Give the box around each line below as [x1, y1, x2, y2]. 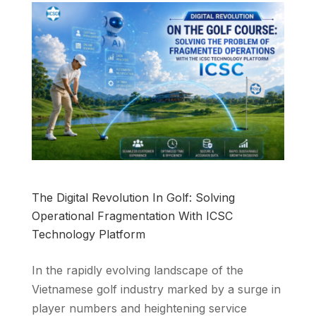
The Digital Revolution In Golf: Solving [31, 190, 235, 205]
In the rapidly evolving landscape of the [31, 262, 243, 277]
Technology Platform [31, 226, 145, 241]
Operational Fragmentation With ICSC [31, 208, 233, 223]
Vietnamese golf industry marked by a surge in [31, 281, 281, 296]
